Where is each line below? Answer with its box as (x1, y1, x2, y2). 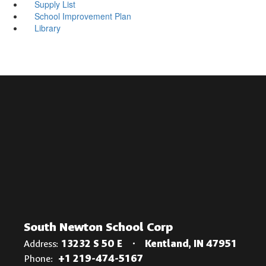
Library (34, 21, 61, 34)
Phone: (24, 252, 53, 265)
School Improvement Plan (34, 9, 131, 22)
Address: (24, 237, 58, 250)
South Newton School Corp (24, 218, 173, 235)
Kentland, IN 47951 (145, 237, 237, 250)
